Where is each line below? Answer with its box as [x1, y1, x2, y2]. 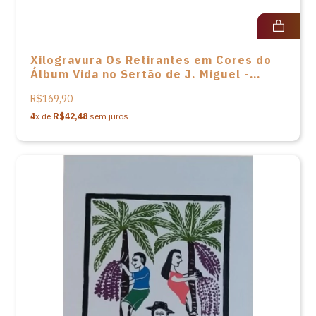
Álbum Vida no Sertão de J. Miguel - [30, 67, 250, 81]
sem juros [87, 111, 128, 121]
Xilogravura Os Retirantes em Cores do [30, 53, 272, 67]
